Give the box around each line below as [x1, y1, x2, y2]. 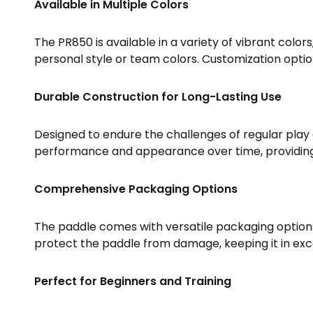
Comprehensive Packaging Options [34, 180, 238, 197]
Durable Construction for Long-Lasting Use [34, 88, 282, 105]
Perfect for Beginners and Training [34, 272, 231, 289]
